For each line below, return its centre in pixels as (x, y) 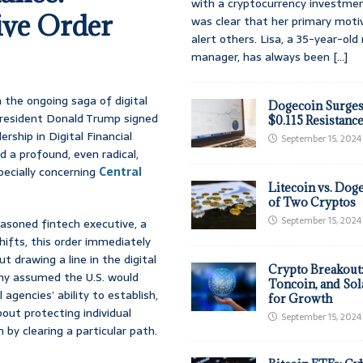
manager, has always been (263, 57)
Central (120, 171)
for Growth (301, 299)
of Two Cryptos (312, 203)
